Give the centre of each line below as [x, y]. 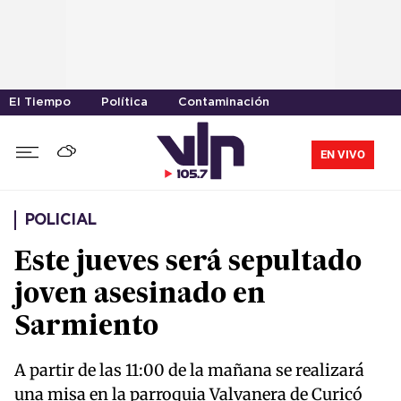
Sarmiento [86, 328]
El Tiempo [40, 102]
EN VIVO [343, 154]
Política [124, 102]
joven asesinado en [140, 296]
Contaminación [224, 102]
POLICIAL [61, 221]
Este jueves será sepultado [188, 264]
